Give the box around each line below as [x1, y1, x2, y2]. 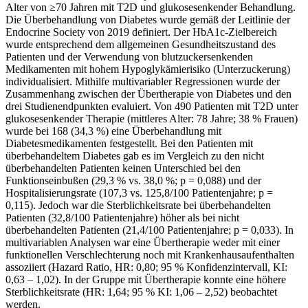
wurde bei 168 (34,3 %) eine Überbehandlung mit [5, 125, 221, 137]
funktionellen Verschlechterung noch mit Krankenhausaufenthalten [5, 249, 294, 261]
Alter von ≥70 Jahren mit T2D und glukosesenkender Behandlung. [5, 1, 296, 14]
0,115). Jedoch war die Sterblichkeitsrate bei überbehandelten [5, 199, 271, 212]
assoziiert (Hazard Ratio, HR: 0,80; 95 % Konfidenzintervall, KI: [5, 261, 287, 274]
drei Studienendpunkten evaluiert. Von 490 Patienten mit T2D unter [5, 100, 298, 113]
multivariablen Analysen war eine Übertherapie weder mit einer [5, 236, 280, 249]
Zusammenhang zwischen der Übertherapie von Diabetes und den [5, 88, 291, 100]
